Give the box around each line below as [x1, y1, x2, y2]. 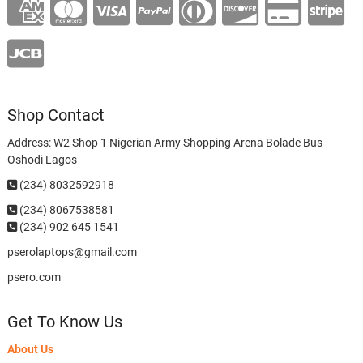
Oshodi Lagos [6, 153, 77, 167]
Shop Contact [6, 105, 105, 126]
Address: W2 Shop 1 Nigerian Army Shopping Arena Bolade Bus [6, 136, 322, 150]
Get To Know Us [6, 312, 122, 332]
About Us [6, 343, 53, 357]
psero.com [6, 271, 61, 284]
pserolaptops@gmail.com [6, 246, 137, 259]
